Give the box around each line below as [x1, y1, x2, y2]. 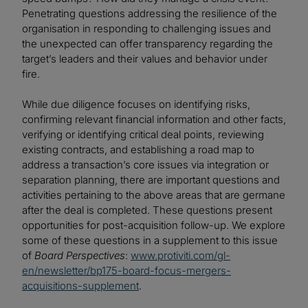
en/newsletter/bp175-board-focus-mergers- [22, 263, 231, 277]
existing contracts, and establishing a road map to [22, 142, 254, 156]
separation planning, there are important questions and [22, 173, 280, 186]
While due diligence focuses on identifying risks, [22, 97, 250, 111]
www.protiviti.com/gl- [131, 248, 230, 262]
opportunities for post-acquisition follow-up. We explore [22, 218, 285, 232]
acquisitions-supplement [22, 278, 139, 292]
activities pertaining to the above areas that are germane [22, 188, 285, 201]
